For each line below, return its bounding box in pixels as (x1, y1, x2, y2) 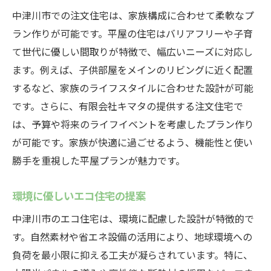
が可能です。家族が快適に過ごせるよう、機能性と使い (12, 135, 253, 149)
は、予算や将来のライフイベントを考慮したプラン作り (12, 117, 254, 131)
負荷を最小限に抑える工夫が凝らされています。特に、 (12, 247, 253, 262)
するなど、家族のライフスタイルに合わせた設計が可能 (12, 80, 253, 95)
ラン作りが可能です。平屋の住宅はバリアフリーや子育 (12, 26, 253, 41)
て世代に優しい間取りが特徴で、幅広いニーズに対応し (12, 44, 253, 59)
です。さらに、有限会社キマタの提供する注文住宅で (12, 99, 243, 113)
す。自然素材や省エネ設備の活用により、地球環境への (12, 229, 252, 244)
